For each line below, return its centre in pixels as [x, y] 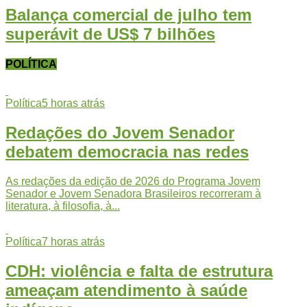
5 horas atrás [73, 103]
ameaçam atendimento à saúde [126, 290]
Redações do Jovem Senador [120, 133]
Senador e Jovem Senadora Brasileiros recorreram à [133, 193]
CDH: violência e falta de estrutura [139, 271]
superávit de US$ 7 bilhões [110, 34]
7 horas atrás [73, 241]
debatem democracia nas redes [127, 152]
